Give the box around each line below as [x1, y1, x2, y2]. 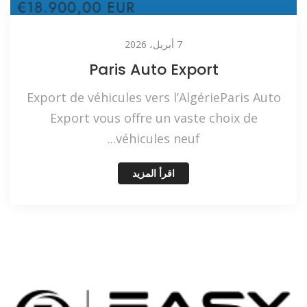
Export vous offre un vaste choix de [49, 109, 258, 126]
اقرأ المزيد [132, 167, 175, 179]
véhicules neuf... [115, 130, 200, 147]
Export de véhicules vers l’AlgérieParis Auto [26, 88, 281, 106]
